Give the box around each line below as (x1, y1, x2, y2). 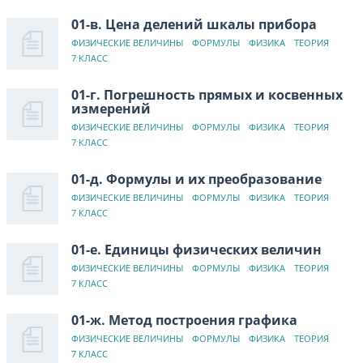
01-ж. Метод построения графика (71, 310, 297, 329)
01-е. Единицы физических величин (71, 240, 322, 258)
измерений (71, 99, 151, 117)
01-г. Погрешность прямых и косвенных (71, 85, 343, 104)
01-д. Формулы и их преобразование (71, 169, 322, 188)
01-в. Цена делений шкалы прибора (71, 15, 317, 33)
